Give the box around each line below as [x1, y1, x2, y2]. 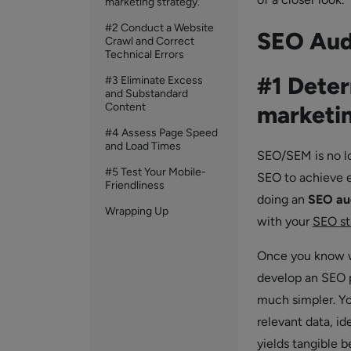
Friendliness [105, 179, 165, 192]
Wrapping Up [105, 204, 168, 218]
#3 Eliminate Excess [105, 74, 203, 87]
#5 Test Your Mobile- [105, 165, 206, 179]
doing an [256, 192, 308, 207]
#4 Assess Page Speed [105, 126, 218, 139]
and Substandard [105, 87, 188, 100]
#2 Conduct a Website [105, 21, 214, 34]
